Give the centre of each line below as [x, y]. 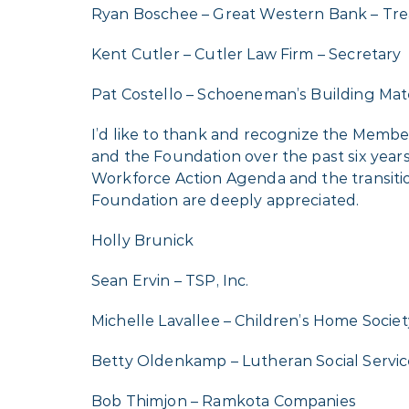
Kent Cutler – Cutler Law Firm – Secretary [246, 54]
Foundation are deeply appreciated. [225, 200]
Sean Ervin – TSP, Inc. [170, 281]
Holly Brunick [143, 241]
